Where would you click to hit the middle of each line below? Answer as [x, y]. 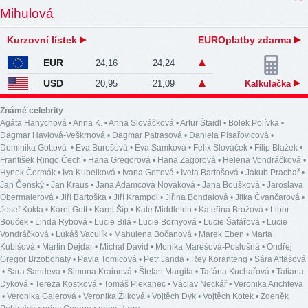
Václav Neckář [200, 284]
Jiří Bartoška [84, 198]
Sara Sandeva [34, 272]
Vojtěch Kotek [228, 297]
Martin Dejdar [67, 247]
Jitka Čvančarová [267, 198]
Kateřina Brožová [231, 210]
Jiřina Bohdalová [197, 198]
